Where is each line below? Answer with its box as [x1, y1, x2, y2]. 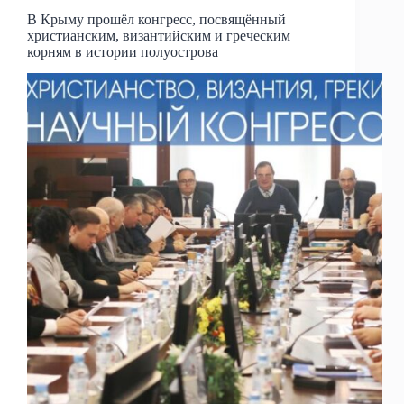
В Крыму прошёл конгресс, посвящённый [27, 11, 286, 27]
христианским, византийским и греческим [27, 27, 290, 43]
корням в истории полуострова [27, 43, 218, 60]
